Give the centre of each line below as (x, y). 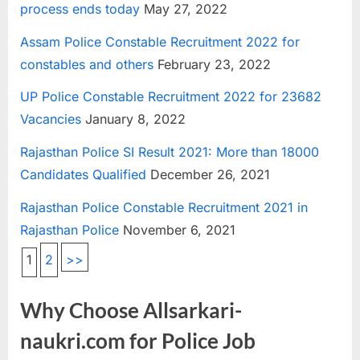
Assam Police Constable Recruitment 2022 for (160, 41)
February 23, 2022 (212, 64)
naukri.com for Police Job (138, 341)
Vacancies (51, 119)
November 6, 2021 (177, 229)
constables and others (87, 64)
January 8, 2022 (133, 119)
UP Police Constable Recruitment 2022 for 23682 (171, 97)
